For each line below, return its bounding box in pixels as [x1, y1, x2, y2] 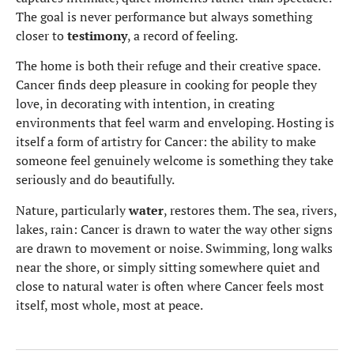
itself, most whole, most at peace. [16, 296, 203, 314]
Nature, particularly [16, 201, 129, 219]
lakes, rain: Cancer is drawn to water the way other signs [16, 220, 333, 238]
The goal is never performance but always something [16, 8, 312, 26]
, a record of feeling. [127, 27, 238, 45]
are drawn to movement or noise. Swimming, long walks [16, 239, 333, 257]
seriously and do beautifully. [16, 171, 175, 189]
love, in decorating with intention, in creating [16, 95, 274, 113]
